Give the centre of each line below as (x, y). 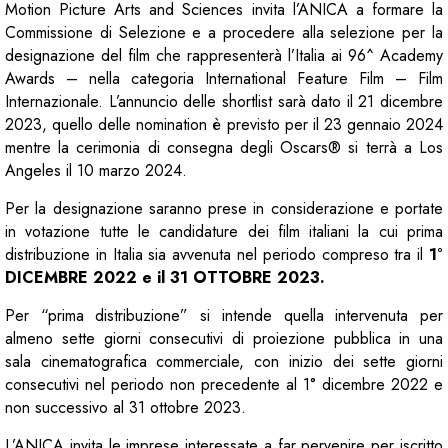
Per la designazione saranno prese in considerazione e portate (224, 208)
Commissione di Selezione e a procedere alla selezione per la (224, 32)
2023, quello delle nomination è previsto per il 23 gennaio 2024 (224, 124)
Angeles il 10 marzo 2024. (96, 170)
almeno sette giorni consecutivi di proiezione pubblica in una (224, 338)
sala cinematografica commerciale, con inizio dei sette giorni (224, 361)
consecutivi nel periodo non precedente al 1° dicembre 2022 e (224, 384)
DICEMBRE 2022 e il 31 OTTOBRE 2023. (165, 277)
